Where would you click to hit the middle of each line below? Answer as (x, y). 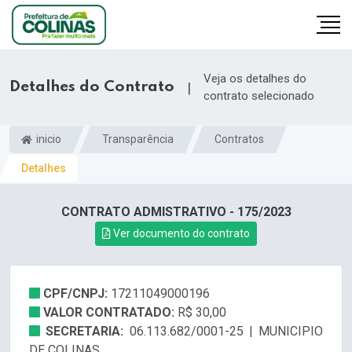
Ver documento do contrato (180, 233)
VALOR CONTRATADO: (110, 312)
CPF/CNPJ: (77, 293)
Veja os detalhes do (255, 79)
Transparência (138, 139)
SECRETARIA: (88, 331)
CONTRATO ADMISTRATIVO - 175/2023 (176, 211)
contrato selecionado (259, 96)
